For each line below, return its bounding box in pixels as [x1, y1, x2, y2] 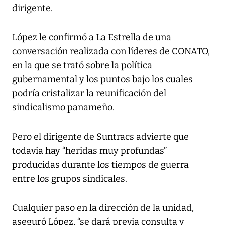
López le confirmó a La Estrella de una [12, 32, 171, 43]
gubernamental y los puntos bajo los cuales [12, 74, 193, 85]
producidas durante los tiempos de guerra [12, 159, 189, 171]
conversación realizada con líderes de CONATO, [12, 46, 210, 57]
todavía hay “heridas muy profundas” [12, 145, 167, 157]
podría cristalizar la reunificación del [12, 88, 166, 99]
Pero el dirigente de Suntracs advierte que [12, 131, 189, 143]
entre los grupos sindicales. [12, 173, 127, 185]
